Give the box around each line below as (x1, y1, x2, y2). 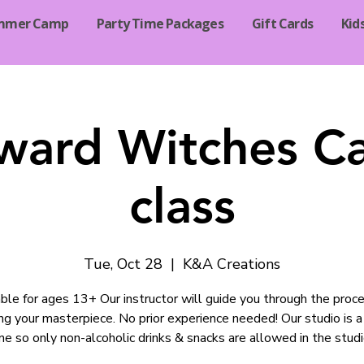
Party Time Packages (97, 15, 223, 33)
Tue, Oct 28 (84, 254, 162, 275)
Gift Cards (251, 15, 313, 33)
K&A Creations (183, 254, 280, 275)
